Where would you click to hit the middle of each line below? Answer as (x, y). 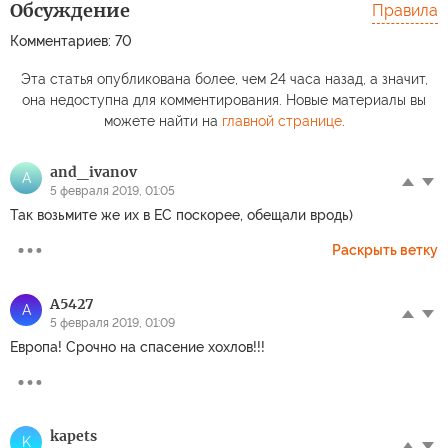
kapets (73, 435)
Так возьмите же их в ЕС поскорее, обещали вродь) (181, 214)
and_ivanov (93, 171)
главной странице (281, 120)
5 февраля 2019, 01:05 (112, 190)
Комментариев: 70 (71, 40)
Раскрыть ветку (385, 249)
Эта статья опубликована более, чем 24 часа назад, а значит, (224, 78)
